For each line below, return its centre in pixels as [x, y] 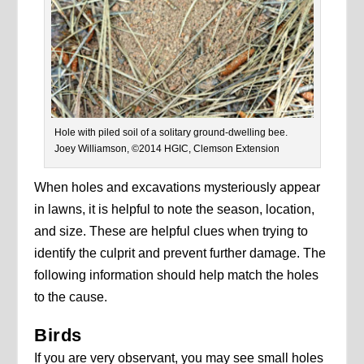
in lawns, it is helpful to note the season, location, [175, 209]
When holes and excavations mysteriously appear [178, 187]
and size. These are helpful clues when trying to [171, 231]
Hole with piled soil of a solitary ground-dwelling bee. [171, 132]
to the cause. [71, 297]
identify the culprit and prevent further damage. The [180, 253]
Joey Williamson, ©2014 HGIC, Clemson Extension [167, 149]
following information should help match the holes [177, 275]
